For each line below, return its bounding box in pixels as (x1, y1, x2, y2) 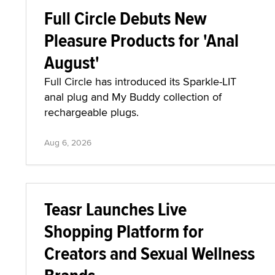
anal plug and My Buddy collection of (44, 89, 222, 104)
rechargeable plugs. (44, 104, 139, 120)
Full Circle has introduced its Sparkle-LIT (44, 74, 236, 89)
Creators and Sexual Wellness (44, 240, 255, 266)
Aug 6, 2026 (44, 136, 91, 149)
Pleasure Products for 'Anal (44, 27, 239, 53)
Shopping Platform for (44, 218, 204, 244)
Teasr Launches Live (44, 196, 187, 222)
